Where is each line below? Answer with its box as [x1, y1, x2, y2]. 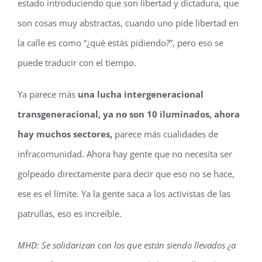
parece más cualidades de [115, 128, 218, 140]
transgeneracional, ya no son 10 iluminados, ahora [18, 108, 240, 120]
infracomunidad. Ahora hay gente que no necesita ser [18, 148, 232, 160]
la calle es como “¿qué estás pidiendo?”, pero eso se [18, 37, 223, 49]
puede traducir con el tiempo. [18, 57, 139, 68]
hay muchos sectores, [18, 128, 115, 140]
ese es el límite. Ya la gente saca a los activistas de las [18, 188, 230, 199]
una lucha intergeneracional [78, 88, 204, 100]
